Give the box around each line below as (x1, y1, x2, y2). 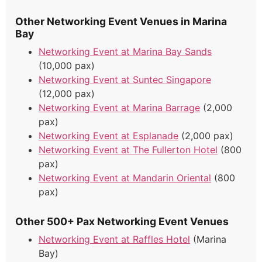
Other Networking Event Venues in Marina (15, 15, 227, 28)
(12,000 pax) (39, 88, 95, 100)
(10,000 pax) (39, 60, 95, 72)
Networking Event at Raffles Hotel (39, 233, 190, 246)
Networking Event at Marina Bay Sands (39, 46, 212, 58)
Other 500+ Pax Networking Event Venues (15, 215, 229, 228)
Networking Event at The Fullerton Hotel (39, 144, 218, 156)
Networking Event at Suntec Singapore (39, 74, 211, 86)
